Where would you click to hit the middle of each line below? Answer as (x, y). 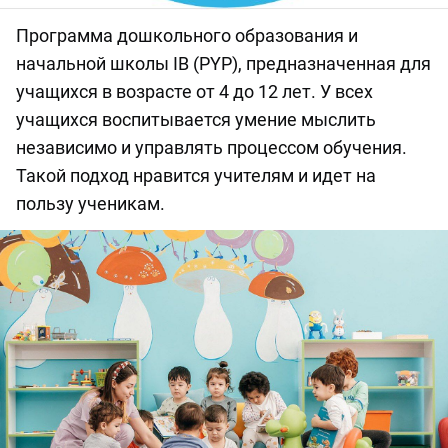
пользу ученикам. (90, 203)
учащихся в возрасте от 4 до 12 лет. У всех (194, 91)
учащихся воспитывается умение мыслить (196, 119)
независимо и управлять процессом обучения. (211, 147)
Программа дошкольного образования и (187, 35)
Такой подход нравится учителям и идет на (196, 175)
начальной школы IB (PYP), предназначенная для (223, 63)
